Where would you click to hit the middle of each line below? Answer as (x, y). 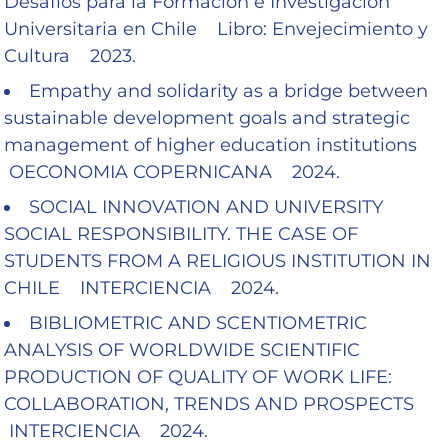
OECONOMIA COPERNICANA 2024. (172, 171)
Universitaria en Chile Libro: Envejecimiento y (216, 28)
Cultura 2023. (70, 55)
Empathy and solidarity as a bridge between (228, 90)
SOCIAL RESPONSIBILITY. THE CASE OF (181, 233)
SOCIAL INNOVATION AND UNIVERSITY (206, 206)
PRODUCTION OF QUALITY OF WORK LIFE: (198, 376)
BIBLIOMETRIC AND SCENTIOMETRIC (198, 322)
